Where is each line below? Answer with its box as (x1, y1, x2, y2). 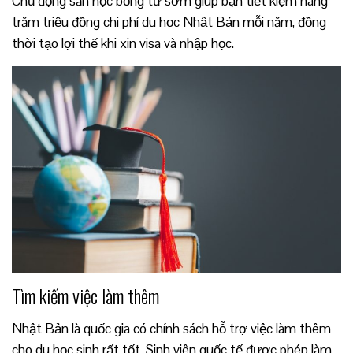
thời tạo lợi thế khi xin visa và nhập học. (12, 35, 234, 53)
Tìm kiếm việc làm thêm (12, 281, 159, 310)
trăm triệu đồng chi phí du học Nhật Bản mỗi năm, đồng (12, 13, 326, 32)
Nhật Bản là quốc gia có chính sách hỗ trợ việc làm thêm (12, 319, 331, 337)
